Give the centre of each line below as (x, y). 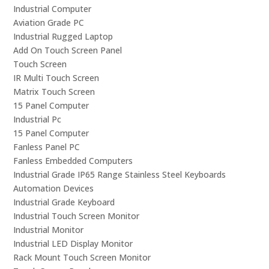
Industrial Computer (53, 8)
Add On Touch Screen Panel (68, 50)
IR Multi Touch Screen (56, 77)
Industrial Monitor (49, 229)
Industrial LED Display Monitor (73, 243)
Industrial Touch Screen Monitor (77, 216)
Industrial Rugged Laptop (63, 36)
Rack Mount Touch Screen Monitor (82, 257)
